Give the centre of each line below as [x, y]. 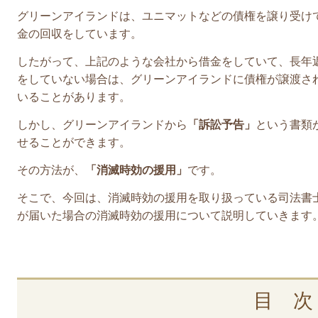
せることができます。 [74, 142]
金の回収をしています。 [79, 33]
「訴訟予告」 [221, 124]
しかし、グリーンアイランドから [102, 124]
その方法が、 [51, 170]
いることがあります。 [74, 97]
